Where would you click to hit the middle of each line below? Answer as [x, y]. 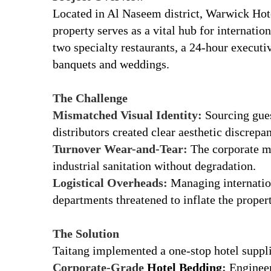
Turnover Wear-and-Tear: [120, 149]
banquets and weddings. [111, 64]
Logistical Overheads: [110, 182]
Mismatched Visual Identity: [127, 115]
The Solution [86, 233]
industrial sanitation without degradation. [154, 165]
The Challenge [90, 98]
